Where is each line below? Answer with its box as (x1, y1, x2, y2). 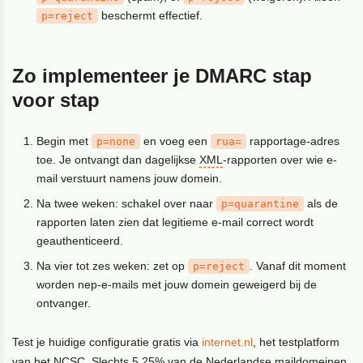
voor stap (12, 88, 100, 111)
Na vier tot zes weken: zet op (36, 258, 189, 272)
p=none (96, 135, 136, 147)
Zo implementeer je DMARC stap (12, 64, 313, 87)
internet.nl (202, 335, 254, 348)
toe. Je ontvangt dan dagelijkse (36, 152, 200, 166)
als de (304, 196, 339, 210)
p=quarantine (221, 197, 300, 210)
